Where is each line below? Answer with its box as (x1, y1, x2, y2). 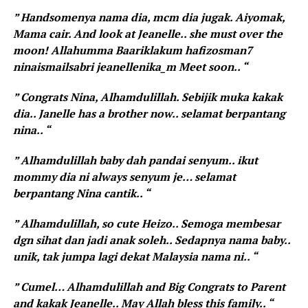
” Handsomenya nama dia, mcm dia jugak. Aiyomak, (12, 9, 285, 25)
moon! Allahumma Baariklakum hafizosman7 (12, 42, 252, 58)
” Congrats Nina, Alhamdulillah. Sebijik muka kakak (12, 89, 283, 104)
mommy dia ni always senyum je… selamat (12, 168, 236, 184)
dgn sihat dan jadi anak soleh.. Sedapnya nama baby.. (12, 232, 290, 247)
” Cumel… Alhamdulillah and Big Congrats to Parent (12, 278, 285, 294)
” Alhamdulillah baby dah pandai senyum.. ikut (12, 152, 258, 168)
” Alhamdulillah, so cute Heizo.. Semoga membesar (12, 215, 280, 231)
